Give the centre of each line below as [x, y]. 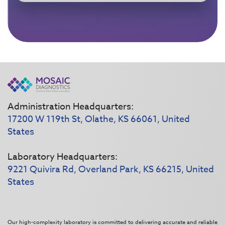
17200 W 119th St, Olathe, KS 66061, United [99, 120]
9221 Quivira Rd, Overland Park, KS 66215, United [111, 170]
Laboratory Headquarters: [63, 157]
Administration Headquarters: [71, 107]
